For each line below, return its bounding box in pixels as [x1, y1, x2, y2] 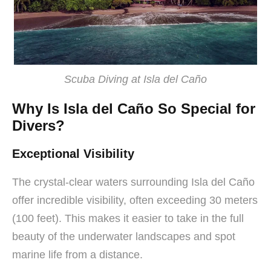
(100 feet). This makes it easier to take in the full [12, 212, 244, 224]
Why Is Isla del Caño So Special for [12, 100, 255, 117]
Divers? [12, 117, 65, 134]
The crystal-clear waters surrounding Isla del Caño [12, 175, 255, 188]
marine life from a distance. [12, 248, 143, 261]
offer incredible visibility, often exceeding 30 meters [12, 194, 258, 206]
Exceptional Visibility [12, 146, 134, 160]
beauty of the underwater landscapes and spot [12, 230, 235, 243]
